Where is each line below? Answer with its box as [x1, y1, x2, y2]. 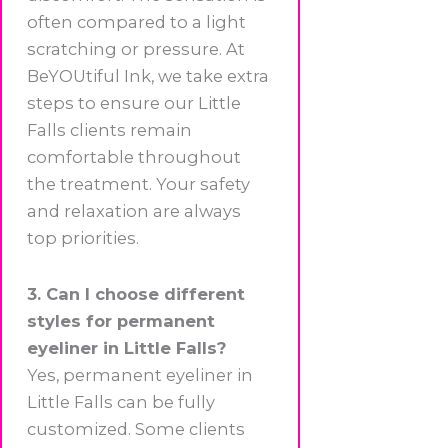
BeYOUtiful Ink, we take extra [27, 65, 269, 86]
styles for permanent [27, 310, 215, 331]
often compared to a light [27, 11, 246, 32]
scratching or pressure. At [27, 38, 245, 59]
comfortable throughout [27, 146, 241, 167]
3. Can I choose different [27, 283, 245, 304]
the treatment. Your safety [27, 173, 250, 194]
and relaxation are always [27, 200, 241, 221]
